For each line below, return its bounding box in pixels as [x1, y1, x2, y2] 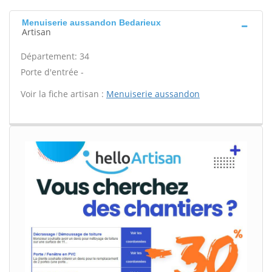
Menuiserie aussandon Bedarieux [22, 18, 161, 27]
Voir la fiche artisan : [21, 88, 106, 100]
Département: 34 [21, 50, 89, 62]
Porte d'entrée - [21, 66, 84, 78]
